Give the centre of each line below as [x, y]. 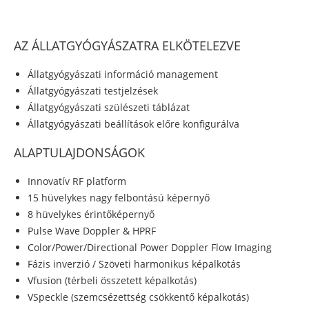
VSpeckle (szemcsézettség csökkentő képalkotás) [138, 297]
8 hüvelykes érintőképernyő [91, 215]
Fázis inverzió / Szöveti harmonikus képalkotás [134, 264]
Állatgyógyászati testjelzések [93, 91]
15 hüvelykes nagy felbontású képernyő [119, 198]
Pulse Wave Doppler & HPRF [92, 231]
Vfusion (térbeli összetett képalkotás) [112, 281]
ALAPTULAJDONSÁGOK [79, 153]
